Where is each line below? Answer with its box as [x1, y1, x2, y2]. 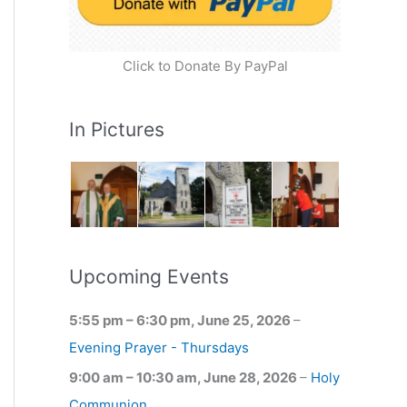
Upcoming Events [69, 264, 229, 288]
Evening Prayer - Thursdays [69, 338, 249, 356]
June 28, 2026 [203, 369, 300, 387]
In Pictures [69, 117, 164, 141]
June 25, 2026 [197, 311, 293, 329]
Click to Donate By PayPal [122, 56, 288, 74]
